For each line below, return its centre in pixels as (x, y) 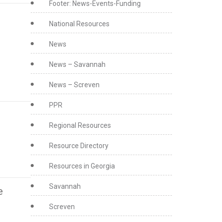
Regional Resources (80, 125)
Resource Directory (79, 146)
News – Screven (74, 85)
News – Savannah (77, 64)
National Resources (79, 24)
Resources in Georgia (82, 166)
